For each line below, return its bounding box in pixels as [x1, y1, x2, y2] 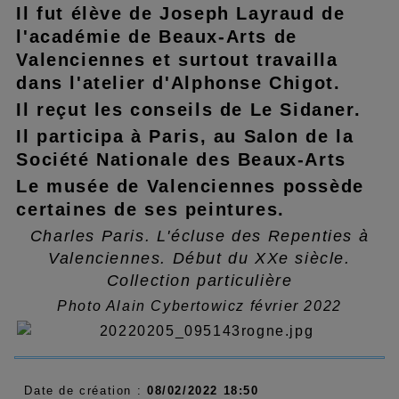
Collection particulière [106, 271, 293, 289]
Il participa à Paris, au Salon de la [16, 126, 354, 146]
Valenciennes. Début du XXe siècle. [48, 248, 351, 267]
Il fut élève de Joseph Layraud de [16, 3, 346, 23]
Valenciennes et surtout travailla [16, 49, 338, 69]
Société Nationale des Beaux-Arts [16, 149, 346, 169]
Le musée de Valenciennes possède [16, 175, 364, 196]
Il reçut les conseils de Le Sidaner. [16, 99, 362, 119]
